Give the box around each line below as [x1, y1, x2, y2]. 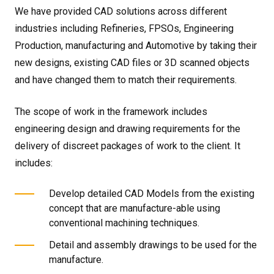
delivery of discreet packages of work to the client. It [15, 140, 240, 152]
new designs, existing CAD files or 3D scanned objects [15, 57, 250, 68]
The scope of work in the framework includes [15, 106, 207, 117]
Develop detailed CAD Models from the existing [49, 188, 254, 199]
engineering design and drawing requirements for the [15, 123, 240, 135]
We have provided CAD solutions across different [15, 6, 227, 17]
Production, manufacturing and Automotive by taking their [15, 40, 257, 51]
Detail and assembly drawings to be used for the [49, 239, 257, 251]
